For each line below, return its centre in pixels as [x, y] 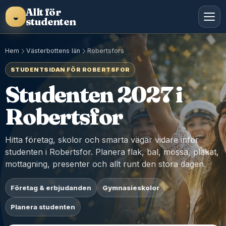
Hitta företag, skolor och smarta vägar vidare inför [102, 140]
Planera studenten [43, 207]
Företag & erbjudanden [51, 188]
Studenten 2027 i [94, 94]
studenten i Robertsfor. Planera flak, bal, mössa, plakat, [112, 152]
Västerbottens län [53, 51]
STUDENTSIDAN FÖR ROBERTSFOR [70, 70]
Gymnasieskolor [131, 188]
